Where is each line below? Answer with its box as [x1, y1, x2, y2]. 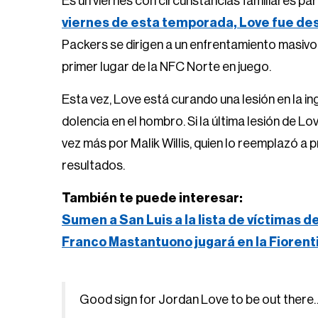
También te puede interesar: [62, 192, 243, 204]
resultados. [62, 159, 125, 172]
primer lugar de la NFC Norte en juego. [62, 60, 271, 73]
